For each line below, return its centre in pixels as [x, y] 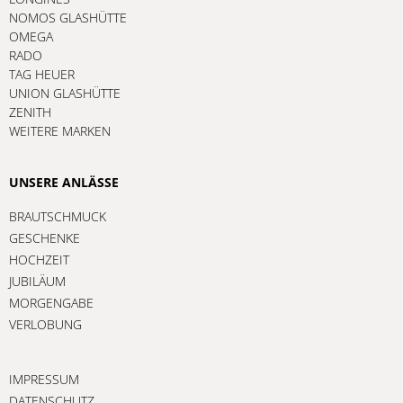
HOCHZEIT [39, 259]
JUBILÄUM [37, 281]
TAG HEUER [42, 74]
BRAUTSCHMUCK [58, 216]
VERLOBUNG [45, 324]
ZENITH [30, 112]
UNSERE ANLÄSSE [64, 182]
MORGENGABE [51, 302]
